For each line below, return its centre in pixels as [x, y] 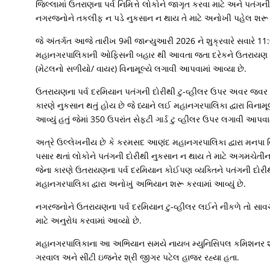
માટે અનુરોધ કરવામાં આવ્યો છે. [88, 220]
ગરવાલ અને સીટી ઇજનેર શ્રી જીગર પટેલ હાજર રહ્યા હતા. [137, 257]
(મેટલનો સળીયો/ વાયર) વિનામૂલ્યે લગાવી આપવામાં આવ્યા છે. [141, 68]
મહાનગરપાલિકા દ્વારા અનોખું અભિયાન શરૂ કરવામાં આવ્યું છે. [140, 184]
